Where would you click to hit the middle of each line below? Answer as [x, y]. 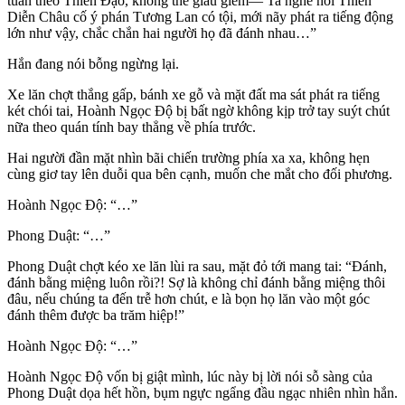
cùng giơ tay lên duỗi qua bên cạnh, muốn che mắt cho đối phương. [200, 174]
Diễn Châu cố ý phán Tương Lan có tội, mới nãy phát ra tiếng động [200, 17]
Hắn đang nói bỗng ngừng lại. [93, 64]
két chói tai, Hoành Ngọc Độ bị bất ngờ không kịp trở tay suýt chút [198, 111]
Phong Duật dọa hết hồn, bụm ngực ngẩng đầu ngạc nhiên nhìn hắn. [202, 393]
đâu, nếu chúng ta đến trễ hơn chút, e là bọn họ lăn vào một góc [188, 299]
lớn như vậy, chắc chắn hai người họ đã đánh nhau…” [162, 33]
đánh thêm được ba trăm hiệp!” [96, 316]
